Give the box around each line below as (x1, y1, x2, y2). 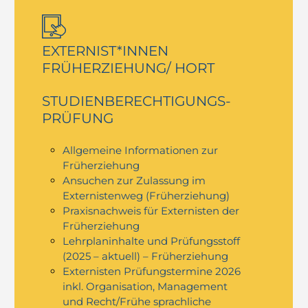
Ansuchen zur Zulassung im (63, 174, 206, 188)
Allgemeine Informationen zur (63, 144, 219, 157)
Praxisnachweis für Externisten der (63, 204, 240, 218)
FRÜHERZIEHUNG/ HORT (42, 60, 215, 77)
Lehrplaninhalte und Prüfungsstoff (63, 234, 241, 248)
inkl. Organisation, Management (63, 280, 228, 294)
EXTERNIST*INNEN (42, 43, 169, 60)
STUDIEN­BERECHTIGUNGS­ (42, 93, 232, 110)
